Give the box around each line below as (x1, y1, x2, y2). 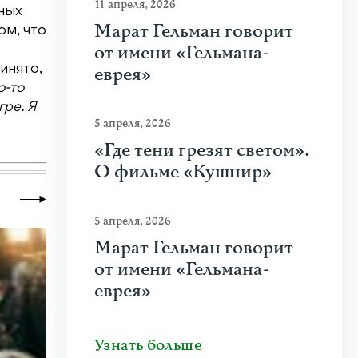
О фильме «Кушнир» (94, 161, 272, 184)
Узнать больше (94, 336, 202, 356)
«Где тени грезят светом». (94, 139, 309, 162)
